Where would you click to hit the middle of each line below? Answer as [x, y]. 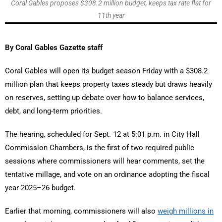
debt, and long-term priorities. [54, 111]
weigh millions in [186, 211]
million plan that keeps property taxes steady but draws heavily [109, 84]
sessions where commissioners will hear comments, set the [105, 161]
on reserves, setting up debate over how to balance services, [105, 97]
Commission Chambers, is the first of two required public [100, 147]
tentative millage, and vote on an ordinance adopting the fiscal [107, 174]
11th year [111, 15]
